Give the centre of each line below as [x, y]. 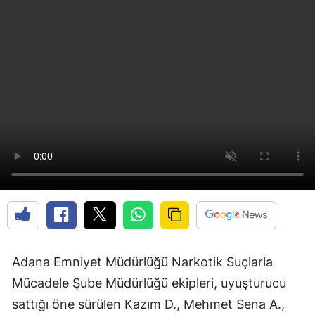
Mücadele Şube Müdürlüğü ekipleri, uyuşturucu [149, 283]
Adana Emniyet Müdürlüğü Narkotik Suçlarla [142, 262]
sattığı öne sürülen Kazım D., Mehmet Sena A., [148, 304]
